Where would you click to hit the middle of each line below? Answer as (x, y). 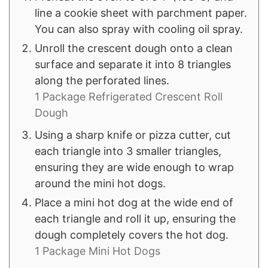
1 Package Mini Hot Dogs (98, 251)
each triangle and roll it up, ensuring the (135, 219)
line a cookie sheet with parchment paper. (141, 13)
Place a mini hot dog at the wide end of (134, 203)
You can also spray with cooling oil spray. (139, 29)
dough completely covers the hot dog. (132, 235)
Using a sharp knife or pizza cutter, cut (133, 135)
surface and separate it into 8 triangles (133, 65)
